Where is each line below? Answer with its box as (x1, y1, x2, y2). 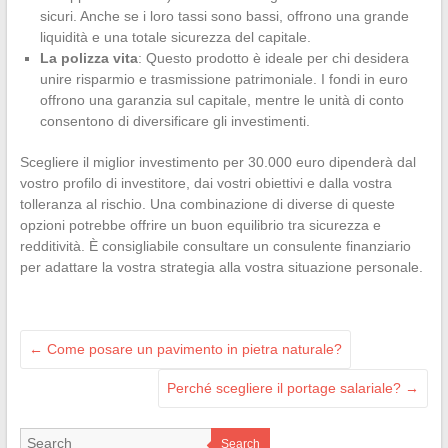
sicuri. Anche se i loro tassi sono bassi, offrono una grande (39, 7, 409, 24)
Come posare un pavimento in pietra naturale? (42, 340, 342, 357)
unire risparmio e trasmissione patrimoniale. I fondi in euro (39, 70, 408, 87)
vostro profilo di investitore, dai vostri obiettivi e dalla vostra (19, 174, 392, 191)
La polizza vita (39, 49, 138, 66)
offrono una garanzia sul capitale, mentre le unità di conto (39, 91, 404, 108)
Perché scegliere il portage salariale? (167, 379, 406, 396)
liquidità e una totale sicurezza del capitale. (39, 28, 311, 45)
